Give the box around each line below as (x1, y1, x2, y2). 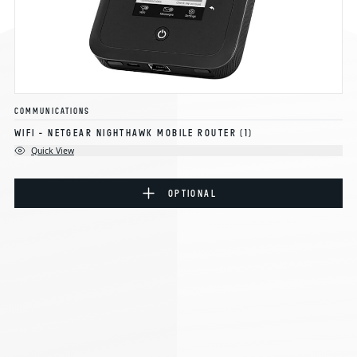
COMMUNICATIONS (14, 106, 91, 116)
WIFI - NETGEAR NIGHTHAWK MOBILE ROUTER (14, 127, 237, 138)
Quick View (30, 144, 74, 156)
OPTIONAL (167, 187, 218, 198)
